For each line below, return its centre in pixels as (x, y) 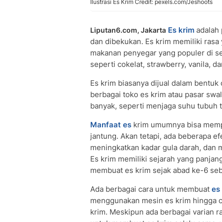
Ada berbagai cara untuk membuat (151, 189)
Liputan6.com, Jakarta (128, 30)
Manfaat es (111, 125)
